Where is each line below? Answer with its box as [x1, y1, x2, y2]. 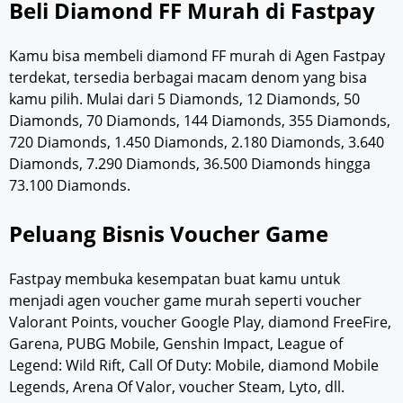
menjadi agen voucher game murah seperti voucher [9, 291, 362, 311]
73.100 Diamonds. [9, 175, 130, 196]
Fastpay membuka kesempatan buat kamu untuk [9, 269, 340, 290]
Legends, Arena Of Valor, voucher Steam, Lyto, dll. [9, 377, 345, 398]
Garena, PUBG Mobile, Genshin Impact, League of [9, 334, 343, 354]
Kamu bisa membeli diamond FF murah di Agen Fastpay [9, 46, 385, 67]
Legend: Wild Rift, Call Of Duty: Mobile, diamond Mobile [9, 355, 379, 376]
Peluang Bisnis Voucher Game [9, 219, 328, 249]
